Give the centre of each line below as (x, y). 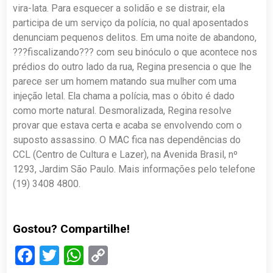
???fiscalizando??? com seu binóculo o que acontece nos (135, 52)
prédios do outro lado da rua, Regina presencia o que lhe (133, 67)
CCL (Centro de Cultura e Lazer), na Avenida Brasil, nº (126, 154)
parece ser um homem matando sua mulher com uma (125, 81)
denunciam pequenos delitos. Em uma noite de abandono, (135, 37)
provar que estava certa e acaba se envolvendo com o (128, 125)
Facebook (76, 255)
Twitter (89, 255)
